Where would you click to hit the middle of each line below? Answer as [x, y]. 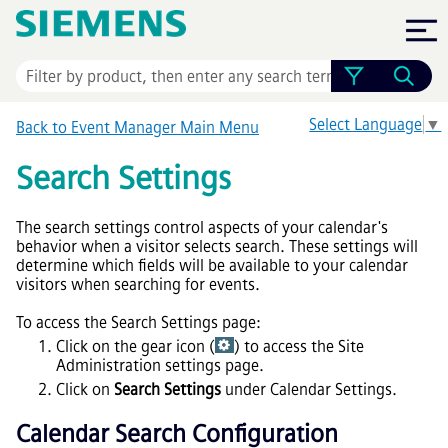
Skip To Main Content [224, 22]
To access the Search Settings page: [138, 322]
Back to [43, 128]
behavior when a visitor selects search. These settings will [217, 246]
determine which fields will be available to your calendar [212, 265]
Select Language [366, 124]
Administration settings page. [160, 365]
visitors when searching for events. [138, 284]
